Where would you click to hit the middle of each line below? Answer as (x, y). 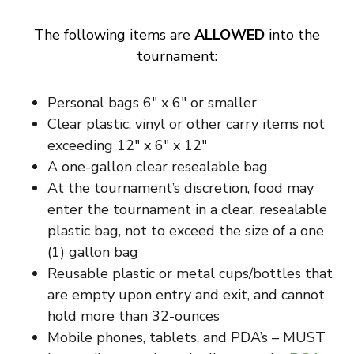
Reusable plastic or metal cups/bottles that (190, 273)
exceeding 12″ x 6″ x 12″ (127, 145)
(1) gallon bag (93, 252)
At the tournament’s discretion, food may (181, 188)
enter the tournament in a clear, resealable (187, 209)
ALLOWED (230, 35)
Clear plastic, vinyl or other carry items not (186, 124)
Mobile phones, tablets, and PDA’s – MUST (186, 337)
